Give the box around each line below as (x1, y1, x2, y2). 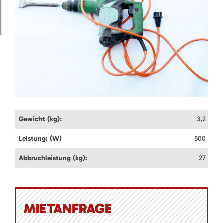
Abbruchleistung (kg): (19, 154, 87, 163)
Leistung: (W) (19, 134, 62, 143)
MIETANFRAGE (24, 200, 112, 217)
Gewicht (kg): (19, 115, 62, 124)
